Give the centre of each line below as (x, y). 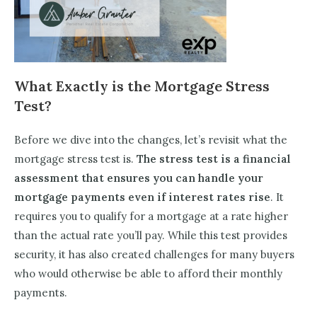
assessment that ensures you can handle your (139, 178)
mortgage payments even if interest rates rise (142, 197)
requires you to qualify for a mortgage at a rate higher (151, 217)
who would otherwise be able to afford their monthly (148, 274)
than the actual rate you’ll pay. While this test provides (151, 236)
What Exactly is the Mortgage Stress (142, 86)
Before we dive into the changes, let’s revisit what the (151, 140)
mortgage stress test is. (75, 159)
